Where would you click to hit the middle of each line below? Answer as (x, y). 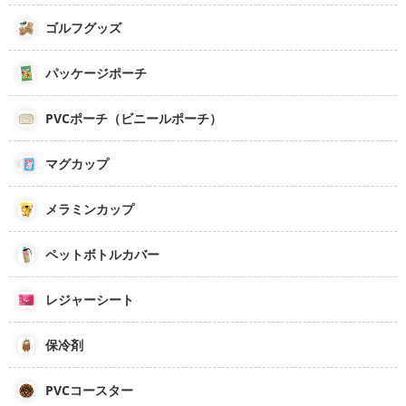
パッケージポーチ (96, 73)
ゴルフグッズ (83, 28)
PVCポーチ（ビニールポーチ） (134, 118)
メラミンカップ (90, 209)
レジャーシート (90, 300)
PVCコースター (89, 390)
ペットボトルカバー (102, 254)
